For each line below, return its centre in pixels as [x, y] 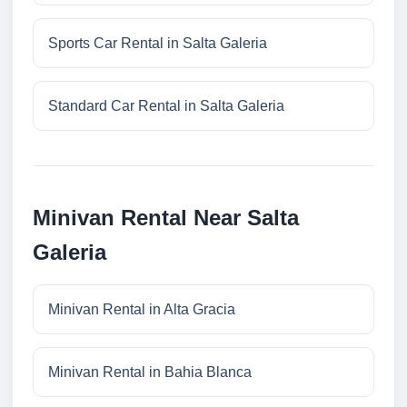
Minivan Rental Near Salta [166, 218]
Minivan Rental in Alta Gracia [142, 310]
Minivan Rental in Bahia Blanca [150, 372]
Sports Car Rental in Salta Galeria [158, 44]
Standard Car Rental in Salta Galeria [166, 106]
